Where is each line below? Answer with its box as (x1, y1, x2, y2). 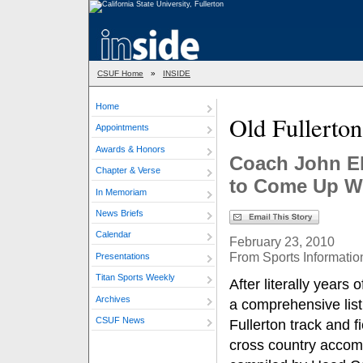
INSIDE (163, 69, 190, 78)
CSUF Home (97, 69, 143, 78)
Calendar (96, 229, 131, 240)
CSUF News (96, 314, 145, 325)
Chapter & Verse (96, 165, 160, 176)
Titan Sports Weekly (96, 272, 175, 283)
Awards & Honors (96, 143, 165, 154)
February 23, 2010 (229, 234, 335, 249)
